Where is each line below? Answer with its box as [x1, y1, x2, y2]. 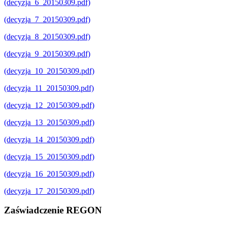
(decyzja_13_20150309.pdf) [4, 118, 94, 127]
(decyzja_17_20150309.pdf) [4, 186, 94, 195]
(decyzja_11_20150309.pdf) [4, 83, 94, 92]
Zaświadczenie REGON [4, 205, 102, 216]
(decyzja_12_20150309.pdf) [4, 100, 94, 109]
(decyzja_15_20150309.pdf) [4, 152, 94, 161]
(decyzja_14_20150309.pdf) [4, 135, 94, 144]
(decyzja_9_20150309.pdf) [4, 49, 90, 58]
